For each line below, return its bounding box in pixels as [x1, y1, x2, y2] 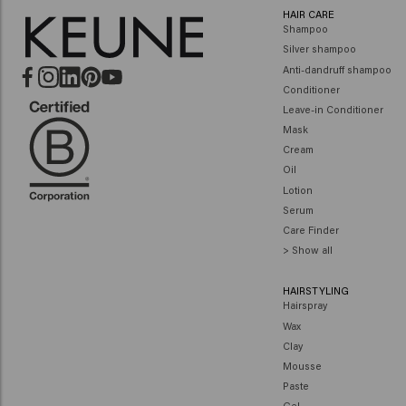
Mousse [282, 358, 322, 372]
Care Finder [282, 223, 339, 237]
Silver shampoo [282, 42, 356, 56]
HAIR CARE [282, 6, 334, 21]
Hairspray [282, 298, 327, 313]
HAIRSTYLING [282, 283, 349, 297]
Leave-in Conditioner [282, 101, 383, 116]
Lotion [282, 182, 313, 197]
